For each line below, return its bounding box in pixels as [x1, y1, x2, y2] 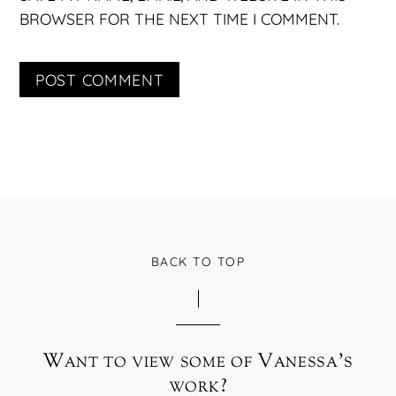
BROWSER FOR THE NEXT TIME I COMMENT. [19, 8, 340, 28]
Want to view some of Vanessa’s [42, 347, 354, 377]
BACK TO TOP [150, 253, 246, 269]
